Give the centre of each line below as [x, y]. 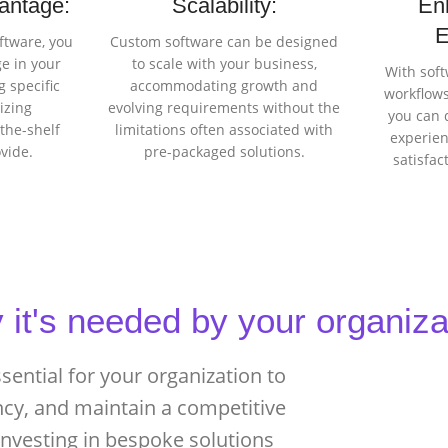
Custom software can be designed [224, 42]
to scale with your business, [224, 64]
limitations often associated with [224, 130]
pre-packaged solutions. [224, 152]
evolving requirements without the [224, 108]
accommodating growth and [224, 86]
